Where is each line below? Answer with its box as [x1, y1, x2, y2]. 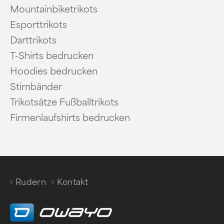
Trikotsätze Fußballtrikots [10, 96, 118, 108]
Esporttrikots [10, 19, 67, 30]
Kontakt [56, 177, 88, 187]
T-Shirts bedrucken [10, 50, 93, 61]
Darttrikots [10, 34, 56, 46]
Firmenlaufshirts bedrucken [10, 112, 130, 123]
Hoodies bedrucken [10, 65, 97, 77]
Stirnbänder [10, 81, 62, 92]
